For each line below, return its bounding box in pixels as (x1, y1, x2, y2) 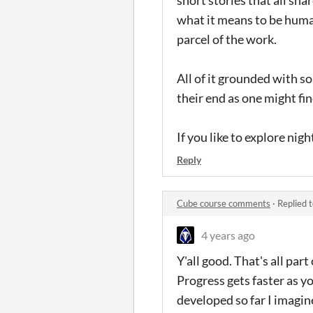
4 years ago (201, 228, 255, 242)
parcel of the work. (177, 31, 279, 47)
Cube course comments (177, 197, 270, 209)
